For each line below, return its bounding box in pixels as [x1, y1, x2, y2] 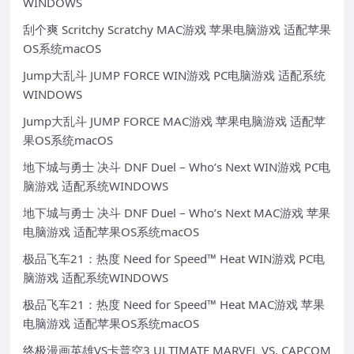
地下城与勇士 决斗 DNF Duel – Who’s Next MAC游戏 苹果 [23, 205, 330, 221]
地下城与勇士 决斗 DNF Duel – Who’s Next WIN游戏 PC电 [23, 159, 330, 175]
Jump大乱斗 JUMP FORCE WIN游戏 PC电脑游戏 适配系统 [23, 67, 326, 84]
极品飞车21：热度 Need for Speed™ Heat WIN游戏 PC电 [23, 250, 325, 267]
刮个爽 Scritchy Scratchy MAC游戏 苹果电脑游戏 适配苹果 [23, 21, 331, 38]
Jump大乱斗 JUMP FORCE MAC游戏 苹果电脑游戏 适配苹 [23, 113, 326, 130]
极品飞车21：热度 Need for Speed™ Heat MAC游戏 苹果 [23, 296, 325, 313]
